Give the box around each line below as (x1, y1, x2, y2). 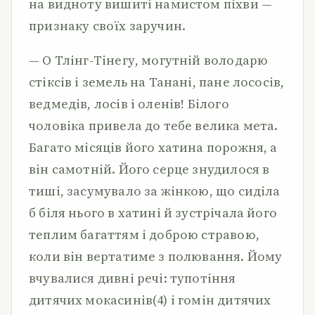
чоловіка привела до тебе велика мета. (29, 117, 278, 134)
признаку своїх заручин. (29, 17, 186, 34)
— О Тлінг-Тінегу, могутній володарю (29, 51, 269, 69)
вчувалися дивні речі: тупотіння (29, 269, 236, 287)
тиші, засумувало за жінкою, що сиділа (29, 182, 281, 200)
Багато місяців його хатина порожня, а (29, 139, 278, 156)
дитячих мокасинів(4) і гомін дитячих (29, 291, 271, 309)
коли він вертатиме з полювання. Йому (29, 247, 283, 265)
